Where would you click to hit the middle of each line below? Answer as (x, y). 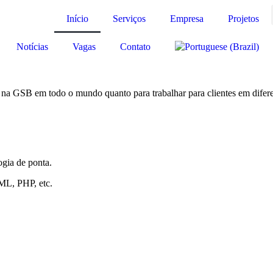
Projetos (244, 19)
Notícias (33, 47)
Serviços (129, 19)
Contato (136, 47)
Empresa (187, 19)
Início (78, 19)
